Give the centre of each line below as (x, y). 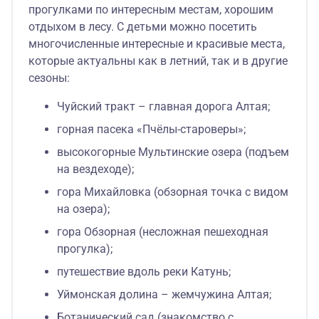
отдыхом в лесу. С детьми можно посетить (143, 26)
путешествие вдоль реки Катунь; (144, 271)
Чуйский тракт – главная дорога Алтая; (163, 106)
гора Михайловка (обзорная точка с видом (173, 192)
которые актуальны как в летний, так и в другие (158, 61)
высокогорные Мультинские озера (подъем (173, 152)
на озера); (83, 209)
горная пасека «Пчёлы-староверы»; (151, 129)
